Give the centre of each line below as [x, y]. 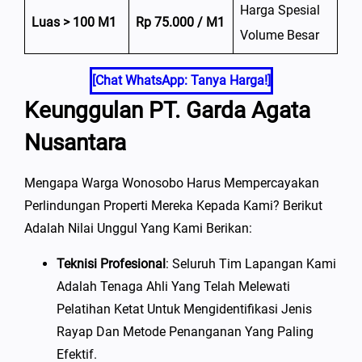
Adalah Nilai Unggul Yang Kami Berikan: [138, 229]
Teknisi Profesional [111, 264]
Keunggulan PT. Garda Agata [167, 111]
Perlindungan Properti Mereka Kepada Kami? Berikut [173, 206]
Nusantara [75, 143]
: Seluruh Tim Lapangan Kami [251, 264]
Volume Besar [280, 36]
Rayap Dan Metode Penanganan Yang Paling [185, 332]
